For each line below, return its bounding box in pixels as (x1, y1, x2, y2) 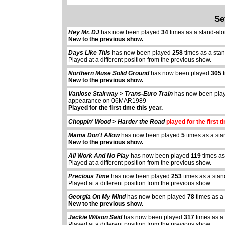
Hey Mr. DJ (68, 29, 100, 36)
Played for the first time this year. (68, 104, 163, 112)
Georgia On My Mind (68, 193, 126, 201)
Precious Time (68, 173, 110, 180)
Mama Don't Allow (68, 132, 120, 139)
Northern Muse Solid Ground (68, 70, 150, 77)
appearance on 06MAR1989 (68, 97, 147, 105)
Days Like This (68, 49, 111, 57)
